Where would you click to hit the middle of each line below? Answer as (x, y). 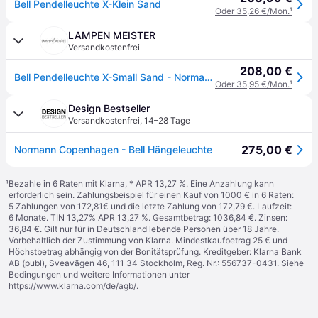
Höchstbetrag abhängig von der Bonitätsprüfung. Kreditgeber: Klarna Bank (155, 252)
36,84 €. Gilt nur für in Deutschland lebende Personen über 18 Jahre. (144, 229)
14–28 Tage (167, 120)
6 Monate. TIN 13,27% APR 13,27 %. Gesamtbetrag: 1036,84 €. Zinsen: (148, 218)
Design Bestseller (109, 108)
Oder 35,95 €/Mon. (252, 84)
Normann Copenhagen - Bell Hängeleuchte (113, 149)
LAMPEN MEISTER (112, 35)
